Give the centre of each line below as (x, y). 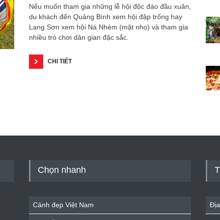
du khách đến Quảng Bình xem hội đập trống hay (106, 17)
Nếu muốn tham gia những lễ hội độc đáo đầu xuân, (110, 6)
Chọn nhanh (62, 170)
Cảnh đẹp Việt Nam (63, 205)
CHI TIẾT (60, 61)
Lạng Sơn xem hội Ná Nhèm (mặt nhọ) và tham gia (109, 27)
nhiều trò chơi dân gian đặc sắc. (79, 37)
